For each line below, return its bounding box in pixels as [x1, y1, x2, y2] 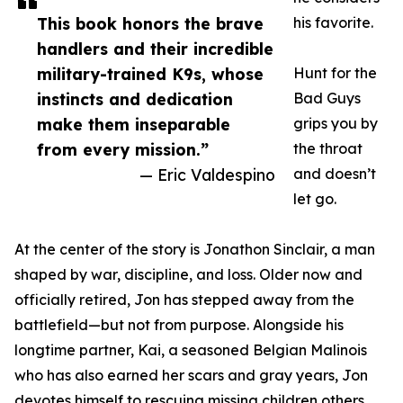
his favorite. [293, 13, 373, 32]
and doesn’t [293, 165, 376, 184]
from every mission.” [37, 139, 209, 160]
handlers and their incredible [37, 39, 273, 59]
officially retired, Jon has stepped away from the [14, 291, 354, 309]
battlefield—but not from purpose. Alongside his [14, 316, 344, 335]
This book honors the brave [37, 13, 264, 34]
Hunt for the [293, 64, 377, 83]
